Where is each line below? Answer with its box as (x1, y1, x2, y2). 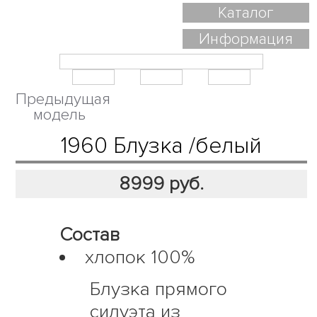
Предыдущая (16, 89, 111, 110)
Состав (59, 222, 120, 246)
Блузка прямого (90, 277, 228, 301)
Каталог (217, 3, 274, 23)
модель (33, 105, 86, 125)
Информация (198, 29, 293, 50)
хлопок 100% (84, 245, 195, 269)
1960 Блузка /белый (61, 132, 263, 160)
